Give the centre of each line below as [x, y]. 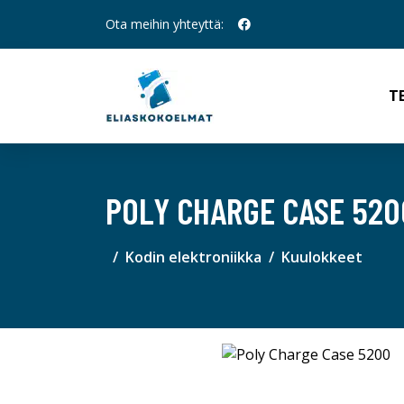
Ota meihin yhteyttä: [165, 24]
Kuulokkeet [322, 257]
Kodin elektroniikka [193, 257]
